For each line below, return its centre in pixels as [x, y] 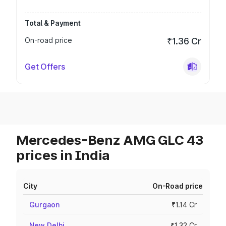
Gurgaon [44, 205]
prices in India [63, 155]
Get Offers [45, 67]
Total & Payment [53, 23]
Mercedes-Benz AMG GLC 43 [110, 140]
